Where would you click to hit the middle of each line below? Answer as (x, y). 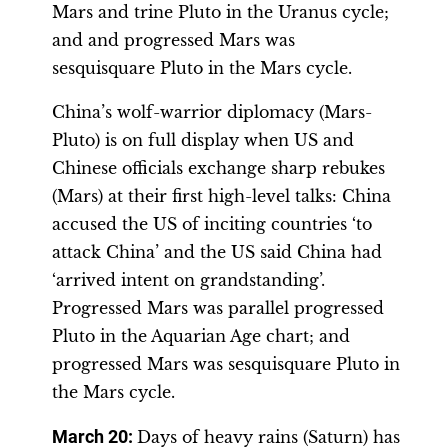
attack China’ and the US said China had (217, 252)
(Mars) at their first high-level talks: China (221, 196)
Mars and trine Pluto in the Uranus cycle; (220, 12)
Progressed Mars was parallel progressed (218, 308)
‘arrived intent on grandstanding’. (188, 280)
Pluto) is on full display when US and (203, 140)
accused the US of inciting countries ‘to (212, 224)
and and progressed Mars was (173, 40)
